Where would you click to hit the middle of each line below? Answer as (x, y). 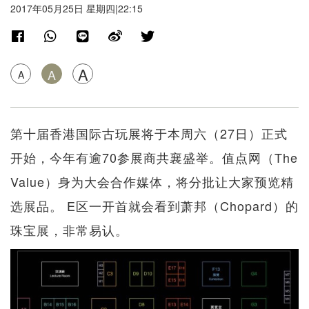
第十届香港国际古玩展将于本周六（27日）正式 (149, 133)
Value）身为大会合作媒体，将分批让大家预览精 (152, 182)
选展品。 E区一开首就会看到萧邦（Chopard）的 (154, 206)
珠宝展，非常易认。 (69, 230)
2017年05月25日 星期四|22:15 (77, 9)
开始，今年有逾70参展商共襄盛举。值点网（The (154, 158)
